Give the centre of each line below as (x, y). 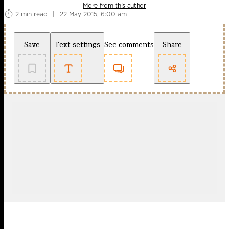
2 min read (31, 14)
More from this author (114, 6)
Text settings (77, 45)
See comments (129, 45)
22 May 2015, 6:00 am (93, 14)
